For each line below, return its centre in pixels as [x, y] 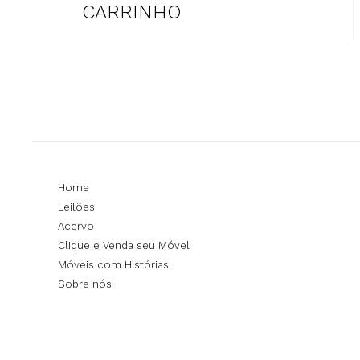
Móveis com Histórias [113, 265]
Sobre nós [85, 284]
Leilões [76, 207]
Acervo [76, 226]
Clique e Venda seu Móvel [124, 245]
